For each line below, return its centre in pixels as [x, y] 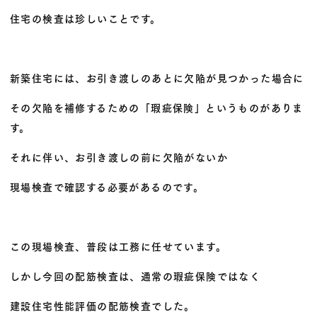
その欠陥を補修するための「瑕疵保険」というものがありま [157, 108]
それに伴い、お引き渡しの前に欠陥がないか [119, 157]
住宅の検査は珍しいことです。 [86, 18]
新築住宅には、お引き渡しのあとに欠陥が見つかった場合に [157, 78]
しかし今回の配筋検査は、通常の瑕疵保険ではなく [136, 276]
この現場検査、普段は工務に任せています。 [118, 246]
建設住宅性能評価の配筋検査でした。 [103, 306]
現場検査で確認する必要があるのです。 [107, 187]
